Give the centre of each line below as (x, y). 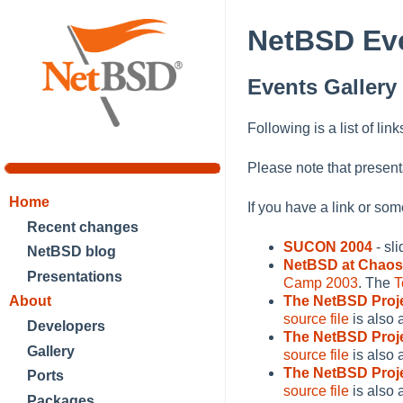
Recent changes (83, 227)
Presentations (75, 276)
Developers (66, 326)
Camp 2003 (321, 283)
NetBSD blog (72, 252)
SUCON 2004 (328, 247)
